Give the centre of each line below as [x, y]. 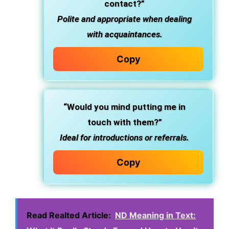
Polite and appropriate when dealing [124, 19]
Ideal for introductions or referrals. [124, 138]
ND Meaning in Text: [155, 215]
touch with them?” [124, 122]
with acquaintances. [124, 34]
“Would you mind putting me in [124, 107]
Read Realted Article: [69, 215]
